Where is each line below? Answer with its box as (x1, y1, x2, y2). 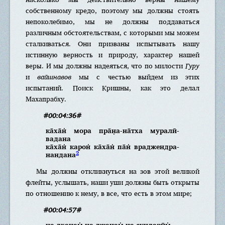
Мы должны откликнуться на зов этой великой (36, 165, 199, 177)
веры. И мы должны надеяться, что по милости (26, 60, 185, 71)
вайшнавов (37, 71, 72, 82)
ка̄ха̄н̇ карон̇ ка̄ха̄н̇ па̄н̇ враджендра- (46, 141, 179, 152)
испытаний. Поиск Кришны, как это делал (26, 82, 199, 93)
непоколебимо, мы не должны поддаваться (26, 16, 199, 27)
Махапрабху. (26, 93, 66, 104)
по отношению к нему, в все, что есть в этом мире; (26, 187, 192, 199)
